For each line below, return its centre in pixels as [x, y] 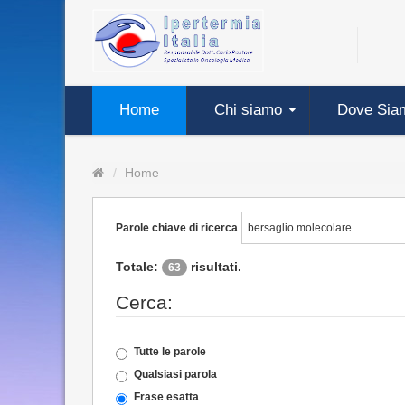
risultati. [214, 267]
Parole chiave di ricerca [177, 228]
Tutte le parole [170, 352]
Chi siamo [248, 110]
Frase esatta [166, 397]
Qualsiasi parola [175, 374]
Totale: [139, 267]
